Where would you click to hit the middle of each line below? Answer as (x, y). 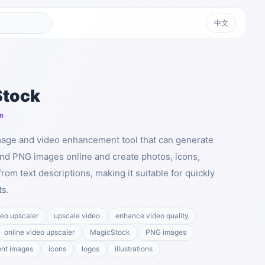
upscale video (77, 216)
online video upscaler (39, 232)
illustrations (134, 249)
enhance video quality (152, 216)
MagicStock (110, 232)
